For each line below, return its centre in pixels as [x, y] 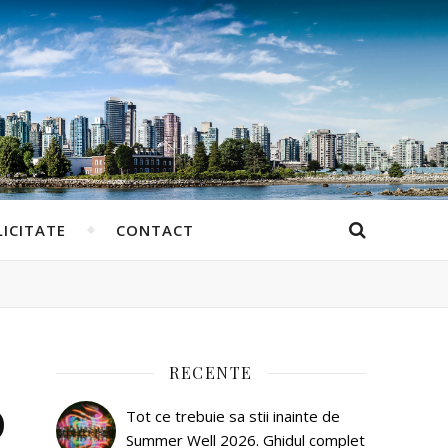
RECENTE [211, 372]
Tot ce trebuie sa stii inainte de [233, 416]
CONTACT [154, 230]
